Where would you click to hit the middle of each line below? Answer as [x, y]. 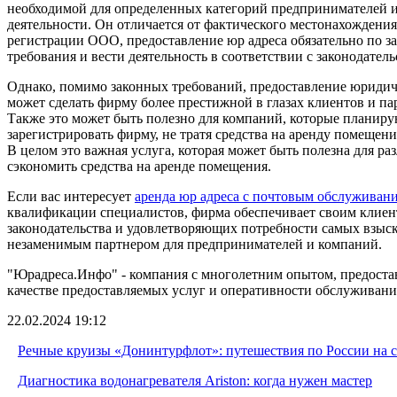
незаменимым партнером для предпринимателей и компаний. [195, 244]
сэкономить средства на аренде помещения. [139, 166]
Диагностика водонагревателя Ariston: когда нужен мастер [195, 380]
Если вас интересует [71, 196]
